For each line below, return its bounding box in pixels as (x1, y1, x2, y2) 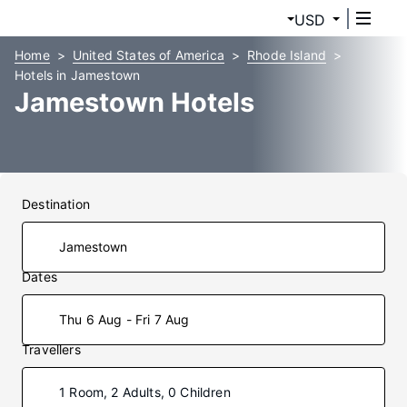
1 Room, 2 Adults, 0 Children (59, 384, 231, 400)
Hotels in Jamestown (15, 67, 141, 83)
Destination (22, 196, 90, 212)
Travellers (22, 342, 81, 357)
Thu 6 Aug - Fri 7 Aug (59, 312, 190, 327)
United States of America (72, 47, 224, 63)
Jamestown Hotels (15, 86, 254, 118)
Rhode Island (247, 47, 327, 63)
